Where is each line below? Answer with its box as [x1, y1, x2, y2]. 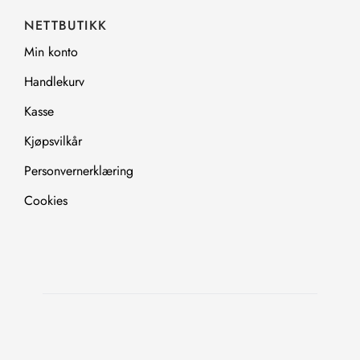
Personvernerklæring [24, 162, 133, 181]
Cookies [24, 191, 67, 211]
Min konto [24, 43, 78, 62]
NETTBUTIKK [24, 16, 107, 35]
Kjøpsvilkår [24, 132, 82, 151]
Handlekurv [24, 72, 84, 92]
